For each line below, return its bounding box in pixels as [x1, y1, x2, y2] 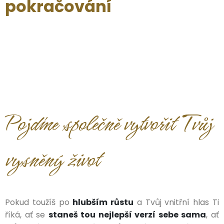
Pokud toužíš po [5, 196, 73, 208]
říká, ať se [5, 209, 48, 220]
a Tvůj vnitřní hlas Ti [133, 196, 219, 208]
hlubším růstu [72, 196, 134, 208]
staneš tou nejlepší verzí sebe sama [48, 209, 206, 220]
